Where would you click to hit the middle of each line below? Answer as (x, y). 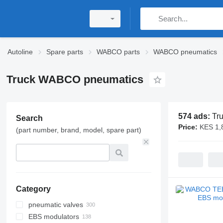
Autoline (20, 52)
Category (33, 189)
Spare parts (65, 52)
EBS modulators (54, 217)
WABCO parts (118, 52)
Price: (188, 127)
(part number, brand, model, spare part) (78, 130)
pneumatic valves (56, 205)
